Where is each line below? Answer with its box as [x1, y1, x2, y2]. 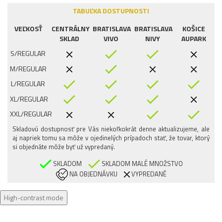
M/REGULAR [10, 63, 47, 74]
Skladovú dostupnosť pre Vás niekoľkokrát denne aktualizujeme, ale [12, 123, 210, 134]
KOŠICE [182, 23, 206, 34]
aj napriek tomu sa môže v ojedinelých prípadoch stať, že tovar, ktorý [12, 132, 210, 143]
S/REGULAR [10, 48, 46, 59]
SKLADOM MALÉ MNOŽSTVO [100, 158, 183, 168]
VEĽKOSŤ [14, 23, 42, 34]
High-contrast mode [4, 192, 63, 203]
